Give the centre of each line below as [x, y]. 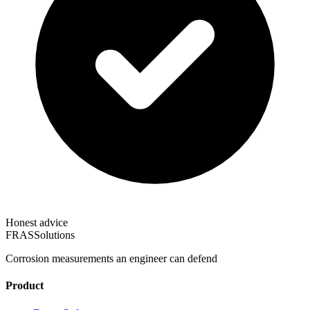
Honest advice [37, 223]
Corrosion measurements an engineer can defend [111, 259]
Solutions [54, 235]
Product [25, 286]
